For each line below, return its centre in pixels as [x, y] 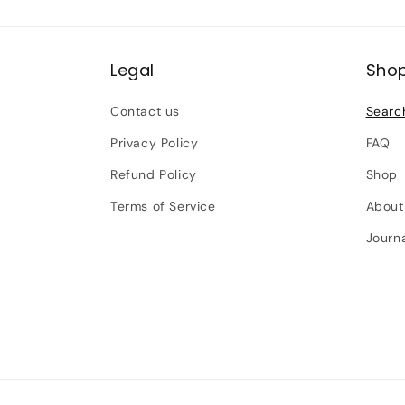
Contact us [145, 111]
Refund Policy [154, 174]
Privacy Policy [155, 143]
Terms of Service [163, 206]
